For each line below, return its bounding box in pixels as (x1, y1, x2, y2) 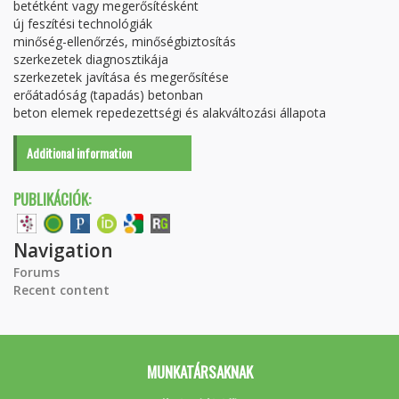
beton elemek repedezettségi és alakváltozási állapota (13, 103, 330, 121)
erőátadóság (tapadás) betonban (13, 85, 203, 103)
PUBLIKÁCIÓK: (13, 187, 91, 210)
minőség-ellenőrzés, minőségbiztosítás (13, 32, 236, 50)
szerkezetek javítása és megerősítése (13, 68, 229, 85)
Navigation (13, 237, 113, 263)
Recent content (13, 281, 110, 298)
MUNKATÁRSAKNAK (146, 360, 253, 383)
